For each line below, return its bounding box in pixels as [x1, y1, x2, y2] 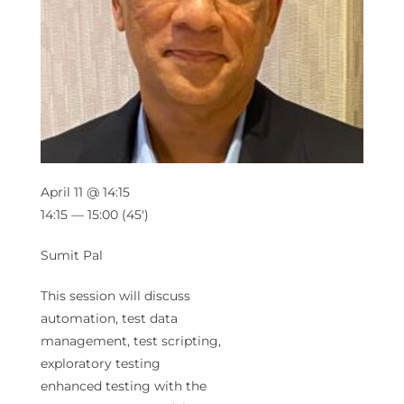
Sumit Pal [41, 247, 103, 264]
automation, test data [41, 310, 178, 327]
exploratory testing [41, 355, 161, 372]
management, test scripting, [41, 333, 221, 350]
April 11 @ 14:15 [41, 184, 130, 201]
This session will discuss [41, 288, 190, 305]
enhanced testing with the [41, 378, 207, 395]
